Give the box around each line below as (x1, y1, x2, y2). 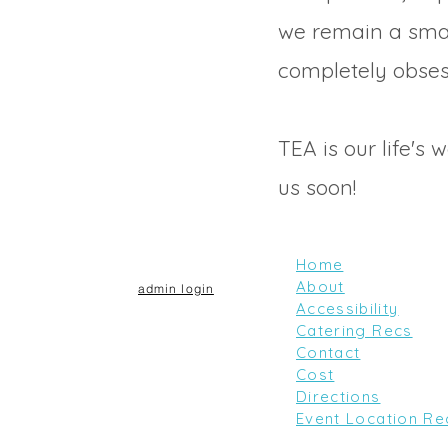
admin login (138, 281, 214, 296)
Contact (296, 343, 361, 362)
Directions (296, 387, 381, 406)
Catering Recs (296, 321, 413, 340)
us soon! (278, 174, 356, 200)
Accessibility (296, 299, 399, 318)
